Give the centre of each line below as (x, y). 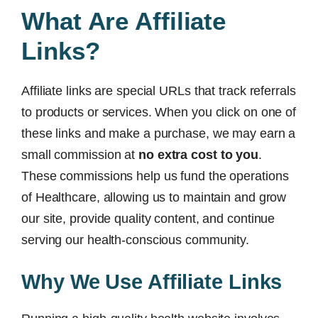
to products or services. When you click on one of (159, 112)
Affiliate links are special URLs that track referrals (159, 91)
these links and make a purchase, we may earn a (159, 133)
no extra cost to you (198, 155)
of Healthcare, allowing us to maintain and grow (154, 197)
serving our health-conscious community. (136, 240)
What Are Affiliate (124, 21)
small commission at (80, 155)
